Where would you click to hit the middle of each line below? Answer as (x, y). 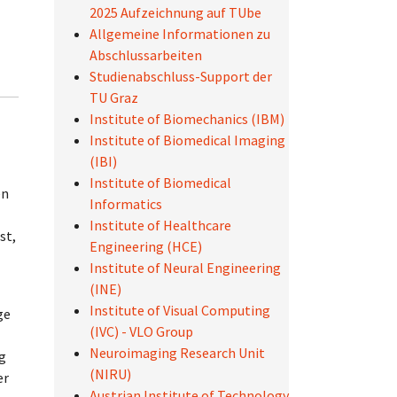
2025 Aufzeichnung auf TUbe (175, 12)
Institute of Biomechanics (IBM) (187, 119)
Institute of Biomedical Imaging (187, 140)
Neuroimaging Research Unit (177, 353)
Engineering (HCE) (145, 246)
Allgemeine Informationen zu (179, 34)
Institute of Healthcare (160, 225)
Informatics (125, 204)
